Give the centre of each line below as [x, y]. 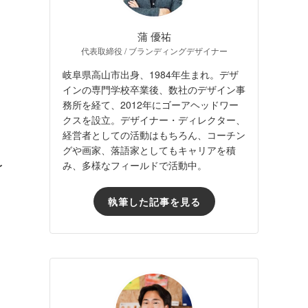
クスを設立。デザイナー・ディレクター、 [154, 120]
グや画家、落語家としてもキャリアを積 [149, 150]
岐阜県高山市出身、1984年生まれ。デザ [151, 75]
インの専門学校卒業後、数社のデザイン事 [154, 90]
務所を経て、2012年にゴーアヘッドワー [151, 105]
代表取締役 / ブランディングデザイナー [154, 51]
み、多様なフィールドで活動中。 [135, 165]
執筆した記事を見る [154, 201]
